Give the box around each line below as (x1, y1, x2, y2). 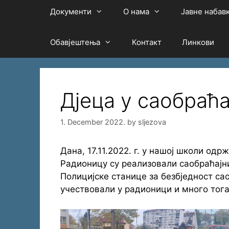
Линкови (181, 37, 214, 48)
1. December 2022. (60, 118, 125, 127)
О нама (123, 7, 149, 17)
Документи (50, 7, 91, 17)
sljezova (138, 118, 166, 127)
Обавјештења (50, 37, 100, 48)
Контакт (131, 37, 162, 48)
